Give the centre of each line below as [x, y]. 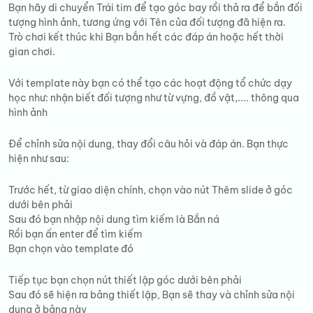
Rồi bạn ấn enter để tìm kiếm [75, 234]
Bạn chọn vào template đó [71, 249]
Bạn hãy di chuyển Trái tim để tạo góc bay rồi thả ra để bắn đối [155, 8]
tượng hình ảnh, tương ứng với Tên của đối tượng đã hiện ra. [147, 22]
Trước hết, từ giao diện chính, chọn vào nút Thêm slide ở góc [151, 190]
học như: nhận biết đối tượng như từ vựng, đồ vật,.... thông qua [154, 98]
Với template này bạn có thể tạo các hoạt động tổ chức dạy [150, 83]
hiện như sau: [39, 159]
